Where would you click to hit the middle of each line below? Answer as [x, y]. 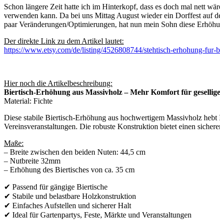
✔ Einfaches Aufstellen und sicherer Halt [68, 205]
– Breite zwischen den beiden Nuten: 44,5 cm [75, 152]
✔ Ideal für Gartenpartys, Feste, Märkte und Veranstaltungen [98, 215]
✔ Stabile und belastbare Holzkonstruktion [70, 196]
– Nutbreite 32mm [32, 161]
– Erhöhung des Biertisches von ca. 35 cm [69, 169]
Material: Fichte [28, 101]
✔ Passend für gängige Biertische [56, 187]
